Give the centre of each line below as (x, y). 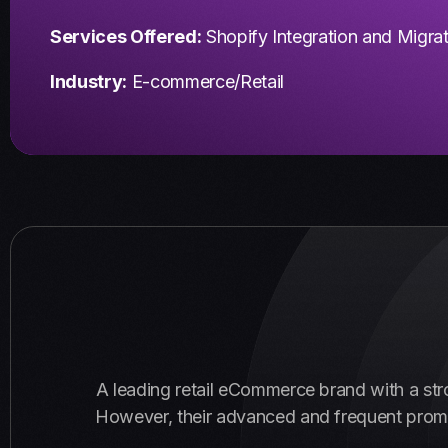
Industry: (88, 81)
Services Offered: (126, 36)
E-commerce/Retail (205, 81)
